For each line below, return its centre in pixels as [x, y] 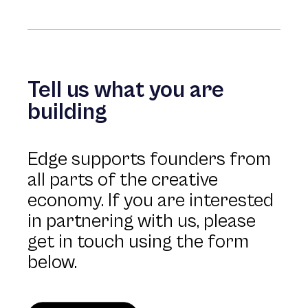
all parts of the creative [123, 180]
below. [52, 263]
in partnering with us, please [142, 221]
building [67, 112]
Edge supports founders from [149, 159]
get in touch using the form [138, 242]
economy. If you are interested [151, 201]
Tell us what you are [126, 90]
